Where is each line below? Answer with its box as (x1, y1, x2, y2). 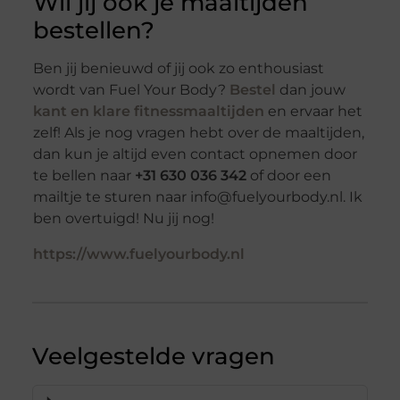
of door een (246, 167, 331, 185)
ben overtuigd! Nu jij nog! (32, 210, 214, 228)
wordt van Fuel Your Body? (32, 81, 229, 99)
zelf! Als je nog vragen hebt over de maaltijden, (32, 124, 364, 142)
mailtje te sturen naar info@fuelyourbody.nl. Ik (32, 188, 362, 206)
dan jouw (275, 81, 346, 99)
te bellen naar (32, 167, 135, 185)
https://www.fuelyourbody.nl (32, 246, 245, 263)
